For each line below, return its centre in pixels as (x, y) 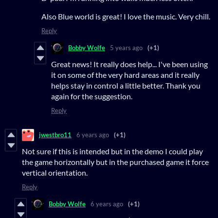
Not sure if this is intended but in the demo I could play (112, 151)
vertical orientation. (55, 172)
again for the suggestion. (92, 96)
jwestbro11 (55, 135)
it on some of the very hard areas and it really (125, 74)
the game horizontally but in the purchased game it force (115, 162)
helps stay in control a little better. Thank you (126, 85)
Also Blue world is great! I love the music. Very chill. (126, 16)
